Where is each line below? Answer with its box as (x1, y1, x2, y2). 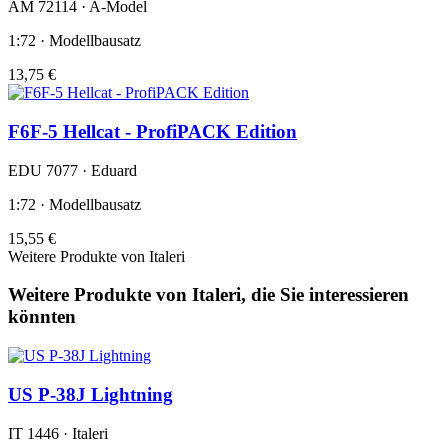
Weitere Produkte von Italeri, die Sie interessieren (8, 284, 409, 306)
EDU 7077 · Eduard (8, 161, 137, 179)
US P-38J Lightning (8, 383, 173, 405)
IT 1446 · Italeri (8, 424, 108, 442)
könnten (8, 306, 76, 328)
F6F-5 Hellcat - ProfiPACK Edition (8, 120, 297, 142)
